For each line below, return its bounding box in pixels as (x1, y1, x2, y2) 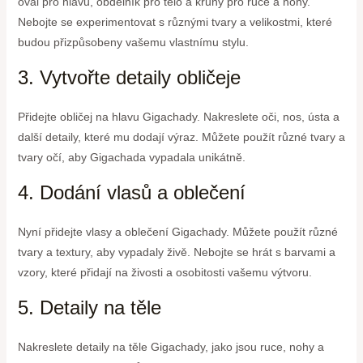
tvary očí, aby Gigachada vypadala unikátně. (17, 150, 246, 164)
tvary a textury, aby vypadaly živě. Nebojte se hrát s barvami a (17, 245, 335, 258)
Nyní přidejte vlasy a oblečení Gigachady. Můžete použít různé (17, 224, 338, 238)
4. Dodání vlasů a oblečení (17, 181, 246, 203)
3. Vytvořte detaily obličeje (17, 66, 241, 88)
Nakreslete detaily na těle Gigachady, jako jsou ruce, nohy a (17, 340, 324, 353)
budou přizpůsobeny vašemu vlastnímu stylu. (17, 35, 249, 49)
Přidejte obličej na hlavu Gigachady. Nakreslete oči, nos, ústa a (17, 109, 340, 123)
